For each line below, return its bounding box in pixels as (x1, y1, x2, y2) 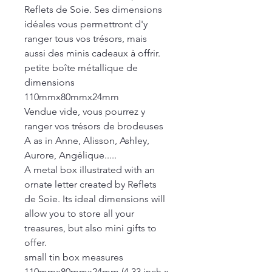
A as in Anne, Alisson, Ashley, (24, 135, 149, 146)
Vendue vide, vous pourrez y (24, 106, 145, 117)
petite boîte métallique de (24, 62, 138, 73)
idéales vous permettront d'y (24, 18, 148, 30)
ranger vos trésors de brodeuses (24, 120, 163, 132)
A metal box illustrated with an (24, 164, 155, 175)
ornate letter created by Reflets (24, 178, 157, 190)
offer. (24, 237, 47, 248)
